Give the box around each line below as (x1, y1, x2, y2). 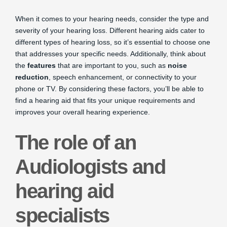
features (27, 61, 56, 69)
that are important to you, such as (56, 61, 168, 69)
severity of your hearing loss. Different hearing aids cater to (15, 26, 205, 34)
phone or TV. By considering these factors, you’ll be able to (15, 84, 204, 93)
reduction (15, 72, 49, 81)
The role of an (15, 131, 136, 154)
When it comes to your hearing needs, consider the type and (15, 14, 209, 23)
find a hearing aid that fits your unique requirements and (15, 96, 195, 104)
